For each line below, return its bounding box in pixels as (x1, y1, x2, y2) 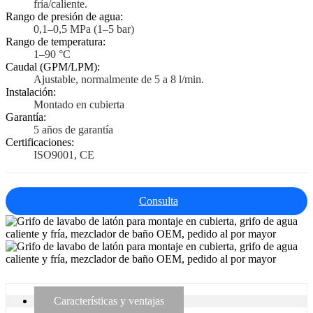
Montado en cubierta (34, 99, 124, 111)
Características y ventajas (54, 295, 164, 307)
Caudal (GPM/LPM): (6, 61, 100, 73)
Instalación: (6, 86, 56, 99)
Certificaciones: (6, 136, 74, 149)
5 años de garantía (34, 124, 113, 136)
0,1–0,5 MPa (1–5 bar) (34, 23, 134, 36)
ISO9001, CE (34, 149, 94, 161)
